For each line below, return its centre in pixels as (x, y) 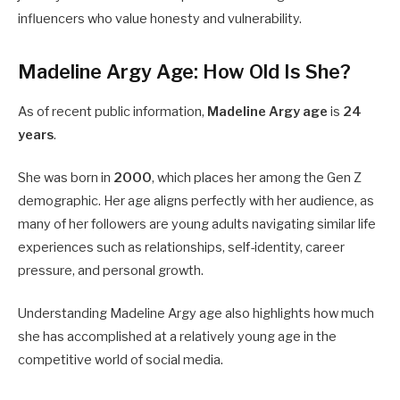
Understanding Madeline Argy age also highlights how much (196, 314)
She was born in (66, 177)
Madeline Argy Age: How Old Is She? (184, 71)
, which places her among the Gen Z (257, 177)
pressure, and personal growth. (111, 270)
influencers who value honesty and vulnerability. (160, 19)
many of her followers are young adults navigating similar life (197, 224)
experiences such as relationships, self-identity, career (181, 247)
